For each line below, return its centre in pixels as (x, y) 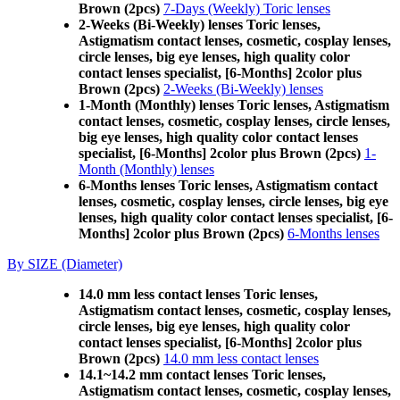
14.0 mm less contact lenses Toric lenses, (198, 294)
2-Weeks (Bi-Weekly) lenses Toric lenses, (200, 25)
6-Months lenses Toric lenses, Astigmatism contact (228, 185)
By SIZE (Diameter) (65, 264)
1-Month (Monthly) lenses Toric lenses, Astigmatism (234, 105)
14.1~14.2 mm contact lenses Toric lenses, (202, 375)
